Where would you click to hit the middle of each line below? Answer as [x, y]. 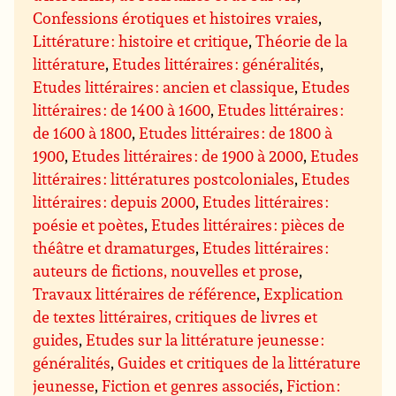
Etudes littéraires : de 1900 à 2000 [188, 156]
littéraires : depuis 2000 [114, 202]
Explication [304, 294]
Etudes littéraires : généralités [217, 64]
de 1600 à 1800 [83, 133]
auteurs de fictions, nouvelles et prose [166, 271]
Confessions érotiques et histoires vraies [176, 18]
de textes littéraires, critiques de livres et [175, 317]
